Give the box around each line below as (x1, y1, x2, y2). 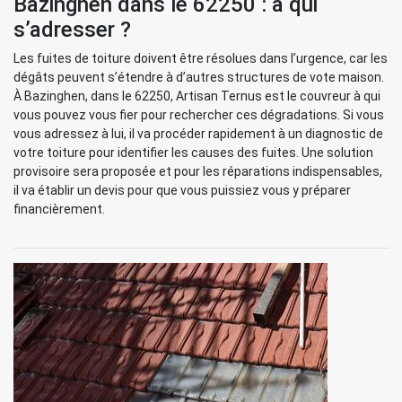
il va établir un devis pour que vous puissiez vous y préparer (13, 183, 351, 197)
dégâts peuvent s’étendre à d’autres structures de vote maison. (13, 70, 384, 84)
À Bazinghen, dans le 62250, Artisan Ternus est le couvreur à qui (13, 89, 380, 103)
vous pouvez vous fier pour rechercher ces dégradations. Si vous (13, 108, 384, 122)
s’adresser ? (13, 17, 131, 42)
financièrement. (13, 202, 105, 216)
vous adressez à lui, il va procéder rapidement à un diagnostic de (13, 127, 383, 141)
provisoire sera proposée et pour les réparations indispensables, (13, 164, 382, 179)
